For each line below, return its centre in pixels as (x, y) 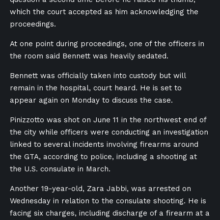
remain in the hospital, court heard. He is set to (96, 88)
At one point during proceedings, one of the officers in (107, 44)
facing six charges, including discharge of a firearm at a (110, 213)
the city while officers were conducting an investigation (109, 132)
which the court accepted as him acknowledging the (104, 12)
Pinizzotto (27, 120)
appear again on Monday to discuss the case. (91, 100)
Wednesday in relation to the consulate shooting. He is (108, 201)
